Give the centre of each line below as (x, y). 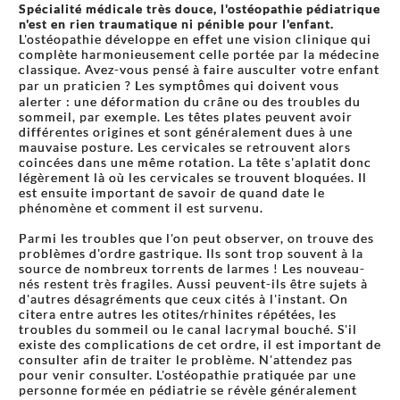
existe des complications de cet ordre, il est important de (200, 344)
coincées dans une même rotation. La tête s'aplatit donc (195, 162)
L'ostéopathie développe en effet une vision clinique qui (195, 39)
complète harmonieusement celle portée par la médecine (199, 54)
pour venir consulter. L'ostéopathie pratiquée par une (187, 375)
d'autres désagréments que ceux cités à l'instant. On (183, 299)
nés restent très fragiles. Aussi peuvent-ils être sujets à (193, 283)
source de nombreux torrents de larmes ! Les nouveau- (192, 268)
